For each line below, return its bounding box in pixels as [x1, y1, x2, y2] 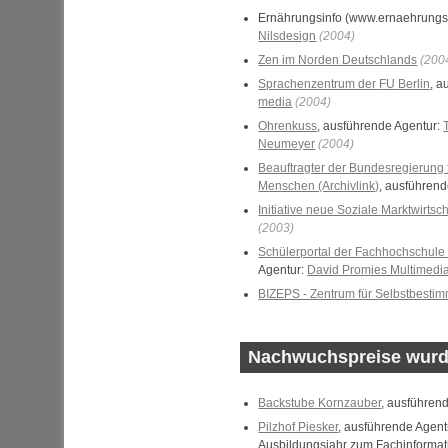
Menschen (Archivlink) [258, 179, 380, 193]
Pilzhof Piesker [258, 420, 339, 434]
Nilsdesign [258, 29, 317, 43]
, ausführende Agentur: [317, 119, 444, 133]
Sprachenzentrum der [258, 77, 380, 91]
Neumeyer [258, 137, 316, 151]
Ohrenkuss [258, 119, 318, 133]
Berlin [395, 77, 431, 91]
